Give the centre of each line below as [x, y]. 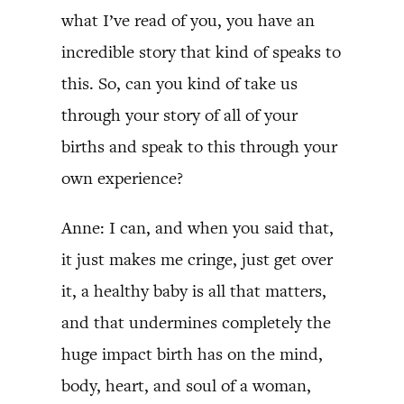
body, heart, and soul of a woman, [186, 386]
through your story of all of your [179, 115]
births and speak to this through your [199, 147]
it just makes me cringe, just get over [197, 259]
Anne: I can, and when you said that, [197, 228]
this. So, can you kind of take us [179, 83]
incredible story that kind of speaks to [201, 52]
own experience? [122, 178]
